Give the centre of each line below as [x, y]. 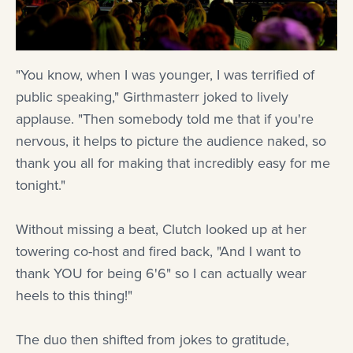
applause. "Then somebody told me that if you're [165, 119]
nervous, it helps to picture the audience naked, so [171, 141]
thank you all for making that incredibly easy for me [173, 163]
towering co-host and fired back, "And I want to [158, 252]
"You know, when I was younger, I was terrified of [165, 75]
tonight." [41, 186]
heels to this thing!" [74, 296]
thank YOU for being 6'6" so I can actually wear [161, 274]
